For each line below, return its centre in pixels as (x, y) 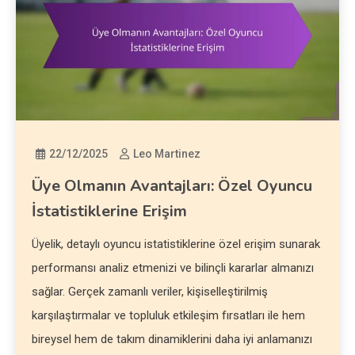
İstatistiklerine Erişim (110, 211)
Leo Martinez (167, 153)
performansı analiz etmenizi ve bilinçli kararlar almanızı (173, 267)
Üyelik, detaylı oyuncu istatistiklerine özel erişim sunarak (176, 244)
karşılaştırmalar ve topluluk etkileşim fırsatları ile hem (169, 315)
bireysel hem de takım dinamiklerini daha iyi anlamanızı (172, 339)
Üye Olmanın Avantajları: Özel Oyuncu (172, 185)
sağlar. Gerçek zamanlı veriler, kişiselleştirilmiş (150, 291)
